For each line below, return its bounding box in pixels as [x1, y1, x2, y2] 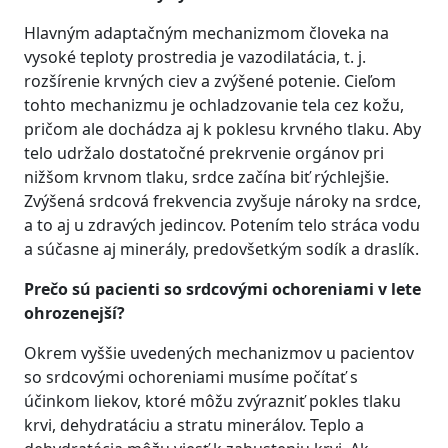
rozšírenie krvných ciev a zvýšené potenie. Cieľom [24, 70, 396, 92]
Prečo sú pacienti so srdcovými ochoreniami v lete [24, 278, 421, 300]
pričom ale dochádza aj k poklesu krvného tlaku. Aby [24, 118, 421, 140]
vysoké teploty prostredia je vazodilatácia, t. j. [24, 46, 366, 68]
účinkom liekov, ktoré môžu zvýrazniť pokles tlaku [24, 390, 401, 412]
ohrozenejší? [24, 302, 125, 324]
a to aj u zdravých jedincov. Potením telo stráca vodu [24, 214, 420, 236]
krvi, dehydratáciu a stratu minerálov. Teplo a [24, 414, 364, 436]
